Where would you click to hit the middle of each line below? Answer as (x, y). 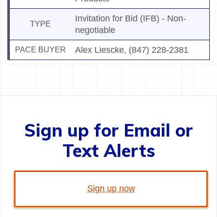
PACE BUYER (40, 50)
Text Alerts (108, 151)
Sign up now (111, 189)
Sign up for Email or (108, 130)
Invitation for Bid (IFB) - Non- (131, 19)
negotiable (95, 30)
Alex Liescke (100, 50)
